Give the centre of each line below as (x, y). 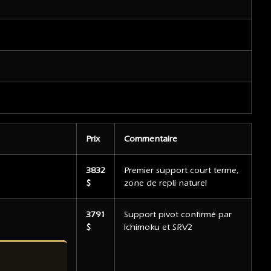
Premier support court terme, (181, 171)
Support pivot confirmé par (178, 215)
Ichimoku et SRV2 (158, 227)
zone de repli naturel (165, 183)
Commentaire (151, 139)
